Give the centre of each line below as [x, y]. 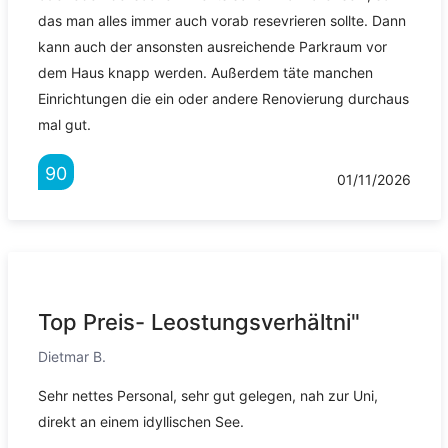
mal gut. [64, 125]
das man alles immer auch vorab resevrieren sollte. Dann [221, 21]
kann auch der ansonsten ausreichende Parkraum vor [212, 47]
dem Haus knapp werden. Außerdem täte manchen [205, 73]
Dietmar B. [71, 357]
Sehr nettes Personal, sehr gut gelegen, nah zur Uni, [207, 396]
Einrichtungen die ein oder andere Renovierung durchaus [223, 99]
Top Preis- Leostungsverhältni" [198, 322]
